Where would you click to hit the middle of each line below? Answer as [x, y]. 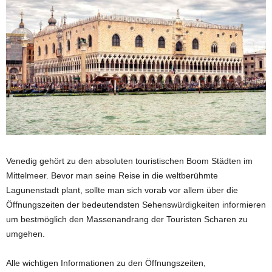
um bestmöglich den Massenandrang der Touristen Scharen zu [127, 219]
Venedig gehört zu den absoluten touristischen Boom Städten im [129, 161]
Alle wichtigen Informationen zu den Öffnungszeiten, [106, 263]
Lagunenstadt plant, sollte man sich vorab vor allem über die [122, 190]
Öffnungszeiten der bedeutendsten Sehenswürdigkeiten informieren [136, 204]
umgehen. [25, 233]
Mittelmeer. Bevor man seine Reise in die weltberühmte [112, 175]
